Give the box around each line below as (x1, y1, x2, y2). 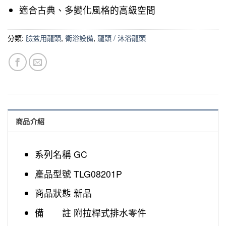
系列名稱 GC (35, 147, 88, 160)
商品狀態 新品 (35, 187, 92, 200)
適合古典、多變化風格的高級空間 (19, 4, 156, 17)
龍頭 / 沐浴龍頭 (97, 32, 146, 43)
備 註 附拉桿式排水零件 (35, 206, 147, 219)
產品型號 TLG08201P (35, 167, 123, 180)
